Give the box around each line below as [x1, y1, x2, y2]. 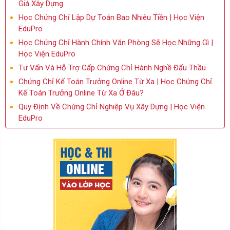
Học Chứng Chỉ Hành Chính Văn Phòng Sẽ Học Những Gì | [18, 38, 213, 47]
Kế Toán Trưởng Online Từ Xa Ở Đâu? [18, 88, 144, 98]
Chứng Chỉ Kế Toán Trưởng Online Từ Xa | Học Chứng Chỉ [18, 77, 212, 86]
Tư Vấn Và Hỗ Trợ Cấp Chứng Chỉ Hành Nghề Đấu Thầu [18, 63, 206, 72]
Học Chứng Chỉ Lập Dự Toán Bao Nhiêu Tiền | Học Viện [18, 13, 204, 22]
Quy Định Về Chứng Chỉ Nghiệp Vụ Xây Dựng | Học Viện [18, 102, 205, 111]
